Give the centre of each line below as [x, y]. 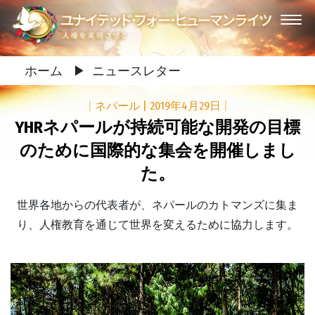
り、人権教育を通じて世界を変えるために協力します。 [157, 225]
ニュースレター [136, 70]
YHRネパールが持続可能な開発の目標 [157, 127]
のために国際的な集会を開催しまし [157, 150]
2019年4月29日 [186, 106]
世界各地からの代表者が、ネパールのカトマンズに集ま [157, 205]
